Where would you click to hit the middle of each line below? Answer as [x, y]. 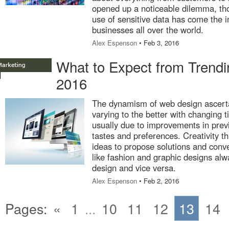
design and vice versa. [134, 168]
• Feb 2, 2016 [158, 181]
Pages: [26, 208]
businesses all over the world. [148, 30]
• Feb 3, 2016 [158, 43]
